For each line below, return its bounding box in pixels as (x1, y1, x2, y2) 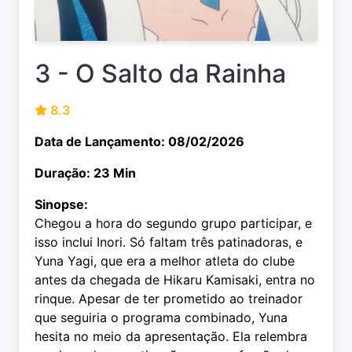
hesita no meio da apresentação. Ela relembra (35, 328, 307, 345)
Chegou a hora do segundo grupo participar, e (35, 215, 312, 232)
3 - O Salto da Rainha (35, 58, 286, 90)
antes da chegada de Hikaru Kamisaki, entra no (35, 272, 315, 288)
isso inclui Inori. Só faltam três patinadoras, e (35, 234, 302, 251)
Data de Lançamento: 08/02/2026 (35, 134, 244, 150)
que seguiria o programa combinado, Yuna (35, 310, 288, 326)
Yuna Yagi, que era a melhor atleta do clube (35, 253, 295, 269)
